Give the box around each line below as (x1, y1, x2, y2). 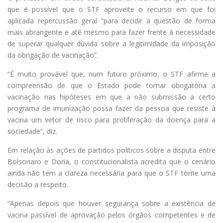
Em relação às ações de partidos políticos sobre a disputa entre (7, 145, 216, 155)
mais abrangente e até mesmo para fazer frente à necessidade (7, 27, 216, 37)
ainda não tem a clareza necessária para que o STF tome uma (7, 168, 216, 178)
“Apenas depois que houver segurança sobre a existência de (7, 198, 216, 208)
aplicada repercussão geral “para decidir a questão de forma (7, 15, 216, 25)
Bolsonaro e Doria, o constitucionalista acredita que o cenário (7, 156, 216, 166)
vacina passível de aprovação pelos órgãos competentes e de (7, 210, 216, 220)
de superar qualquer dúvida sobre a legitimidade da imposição (7, 38, 216, 48)
